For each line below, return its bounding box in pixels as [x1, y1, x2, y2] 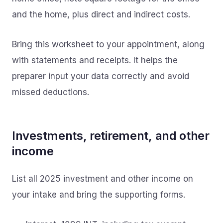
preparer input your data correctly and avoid [12, 71, 189, 81]
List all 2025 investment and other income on [12, 174, 193, 184]
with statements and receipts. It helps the [12, 55, 178, 65]
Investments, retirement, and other [12, 128, 210, 143]
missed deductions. [12, 87, 89, 97]
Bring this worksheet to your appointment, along [12, 39, 205, 49]
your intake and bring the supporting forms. [12, 190, 185, 200]
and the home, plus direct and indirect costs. [12, 9, 190, 19]
